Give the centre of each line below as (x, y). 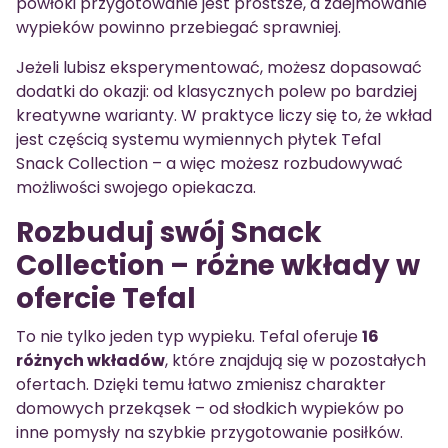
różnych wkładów (90, 361)
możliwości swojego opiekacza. (136, 188)
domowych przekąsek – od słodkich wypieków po (210, 409)
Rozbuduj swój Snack (169, 233)
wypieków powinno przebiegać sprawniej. (178, 28)
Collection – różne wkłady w (218, 266)
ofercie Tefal (106, 299)
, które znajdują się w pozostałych (295, 361)
